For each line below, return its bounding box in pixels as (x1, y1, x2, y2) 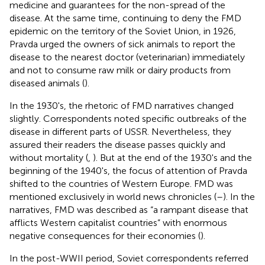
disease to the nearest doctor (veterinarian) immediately (9, 51, 245, 63)
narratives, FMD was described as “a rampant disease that (9, 203, 248, 215)
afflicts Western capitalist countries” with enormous (9, 216, 227, 228)
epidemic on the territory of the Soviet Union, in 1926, (9, 25, 236, 37)
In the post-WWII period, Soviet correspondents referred (9, 252, 248, 264)
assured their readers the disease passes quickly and (9, 138, 225, 150)
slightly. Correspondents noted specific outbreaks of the (9, 112, 247, 124)
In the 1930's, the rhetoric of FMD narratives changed (9, 99, 234, 111)
